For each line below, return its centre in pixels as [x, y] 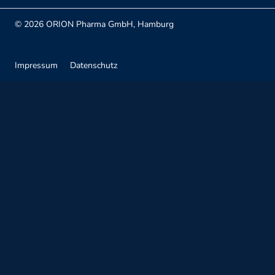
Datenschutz [94, 66]
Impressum [36, 66]
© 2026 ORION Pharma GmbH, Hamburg [94, 25]
